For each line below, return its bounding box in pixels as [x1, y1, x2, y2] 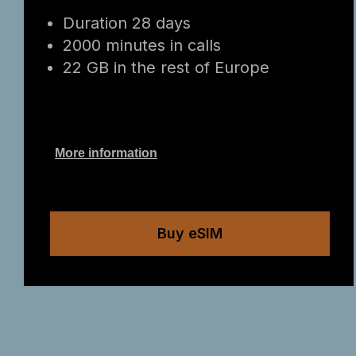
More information [55, 146, 158, 160]
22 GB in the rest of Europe [63, 58, 270, 77]
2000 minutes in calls [63, 36, 222, 55]
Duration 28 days [63, 14, 192, 33]
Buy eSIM [157, 225, 222, 242]
